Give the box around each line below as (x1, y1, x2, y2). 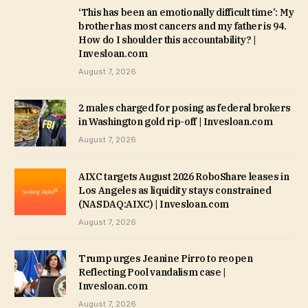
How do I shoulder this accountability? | (78, 33, 256, 46)
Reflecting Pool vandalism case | (78, 265, 226, 278)
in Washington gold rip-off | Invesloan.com (78, 115, 273, 128)
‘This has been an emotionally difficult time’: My (78, 5, 294, 19)
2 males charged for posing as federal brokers (78, 101, 291, 114)
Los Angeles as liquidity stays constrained (78, 184, 272, 197)
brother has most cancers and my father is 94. (78, 19, 287, 32)
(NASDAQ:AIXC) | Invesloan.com (78, 197, 229, 210)
